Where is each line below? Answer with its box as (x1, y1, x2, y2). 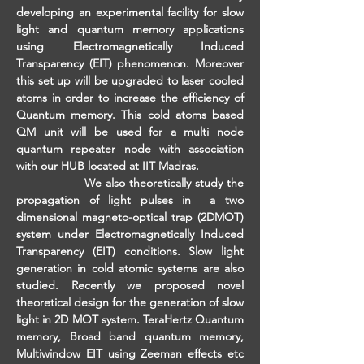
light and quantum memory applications (16, 22, 244, 37)
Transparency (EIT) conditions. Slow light (16, 244, 244, 258)
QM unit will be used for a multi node (16, 124, 244, 139)
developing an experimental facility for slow (16, 5, 244, 19)
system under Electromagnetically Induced (16, 227, 244, 241)
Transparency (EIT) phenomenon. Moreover (16, 56, 244, 71)
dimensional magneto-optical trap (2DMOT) (16, 210, 244, 224)
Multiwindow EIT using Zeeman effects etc (16, 346, 244, 361)
